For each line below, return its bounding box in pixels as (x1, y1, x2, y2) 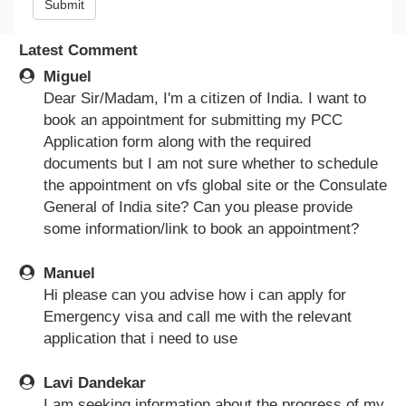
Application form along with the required (43, 132, 311, 150)
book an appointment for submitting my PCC (43, 111, 343, 129)
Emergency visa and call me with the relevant (43, 307, 352, 325)
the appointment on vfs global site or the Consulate (43, 176, 387, 194)
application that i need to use (43, 329, 237, 347)
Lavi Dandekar (43, 373, 146, 391)
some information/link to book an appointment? (43, 219, 359, 237)
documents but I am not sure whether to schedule (43, 154, 378, 172)
